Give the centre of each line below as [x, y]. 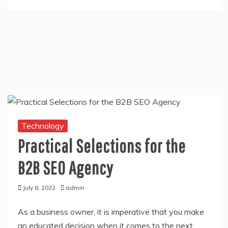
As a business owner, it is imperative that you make [111, 211]
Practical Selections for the [102, 146]
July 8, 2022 [39, 187]
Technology [43, 125]
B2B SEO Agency [66, 167]
